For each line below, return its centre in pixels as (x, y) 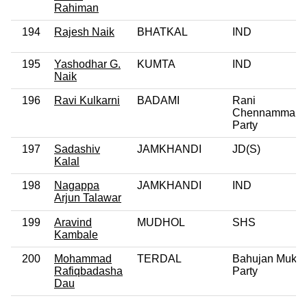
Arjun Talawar (88, 197)
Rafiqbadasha (88, 271)
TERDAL (159, 258)
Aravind (73, 222)
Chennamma (264, 112)
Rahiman (76, 8)
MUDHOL (161, 222)
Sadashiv (77, 149)
